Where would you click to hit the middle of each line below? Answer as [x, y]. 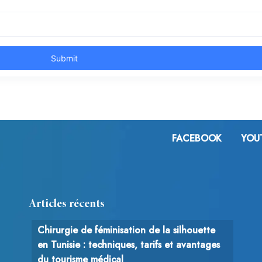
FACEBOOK [197, 139]
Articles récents [67, 204]
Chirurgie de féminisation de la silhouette [126, 230]
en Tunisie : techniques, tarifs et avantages [129, 244]
